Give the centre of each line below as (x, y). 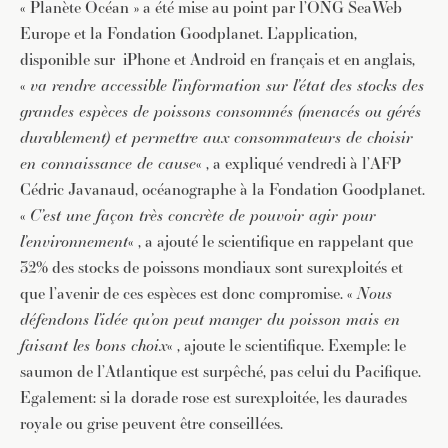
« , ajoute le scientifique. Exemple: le (286, 345)
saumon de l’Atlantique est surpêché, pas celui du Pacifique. (220, 371)
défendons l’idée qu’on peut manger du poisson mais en (210, 319)
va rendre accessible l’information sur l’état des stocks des (227, 85)
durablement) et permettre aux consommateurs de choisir (216, 137)
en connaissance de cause (108, 163)
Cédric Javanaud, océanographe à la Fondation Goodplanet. (222, 189)
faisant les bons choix (93, 345)
